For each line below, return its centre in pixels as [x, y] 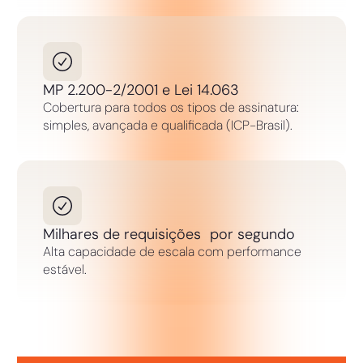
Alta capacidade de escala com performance [172, 251]
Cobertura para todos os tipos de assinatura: [171, 107]
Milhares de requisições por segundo [169, 234]
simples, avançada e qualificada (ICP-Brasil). [167, 125]
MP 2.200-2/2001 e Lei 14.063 [141, 90]
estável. [64, 269]
